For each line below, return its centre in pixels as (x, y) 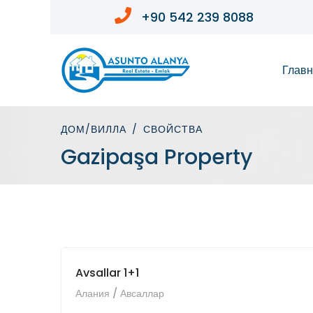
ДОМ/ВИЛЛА (94, 130)
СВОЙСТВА (173, 130)
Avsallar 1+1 (107, 273)
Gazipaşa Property (156, 158)
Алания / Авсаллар (120, 294)
